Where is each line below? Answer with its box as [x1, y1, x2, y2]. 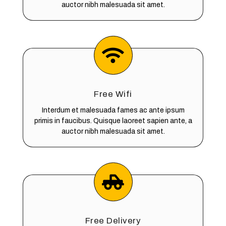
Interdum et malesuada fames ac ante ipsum [41, 106, 185, 114]
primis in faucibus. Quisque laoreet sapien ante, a [34, 117, 192, 125]
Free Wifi [94, 89, 132, 99]
